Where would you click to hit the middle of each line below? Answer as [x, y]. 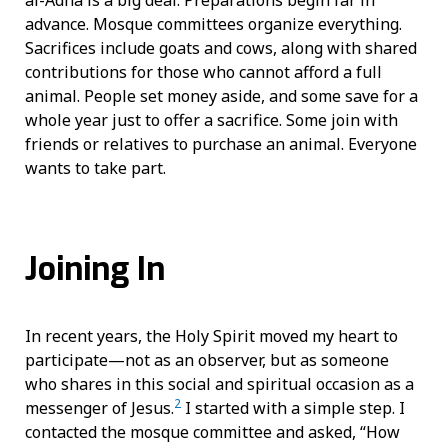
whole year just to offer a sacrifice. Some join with [211, 119]
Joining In [95, 269]
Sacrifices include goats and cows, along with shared [221, 47]
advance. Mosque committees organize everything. [213, 23]
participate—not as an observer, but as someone [207, 359]
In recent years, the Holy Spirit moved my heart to [211, 335]
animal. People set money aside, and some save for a [221, 95]
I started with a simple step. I [293, 407]
